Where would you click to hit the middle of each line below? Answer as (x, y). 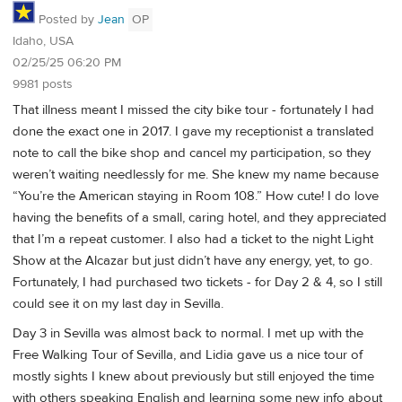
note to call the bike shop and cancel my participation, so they (192, 153)
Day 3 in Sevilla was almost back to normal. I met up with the (188, 334)
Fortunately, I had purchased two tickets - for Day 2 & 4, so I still (197, 283)
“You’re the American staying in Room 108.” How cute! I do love (196, 197)
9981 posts (43, 85)
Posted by (66, 20)
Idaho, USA (43, 42)
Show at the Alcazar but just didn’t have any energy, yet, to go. (192, 261)
